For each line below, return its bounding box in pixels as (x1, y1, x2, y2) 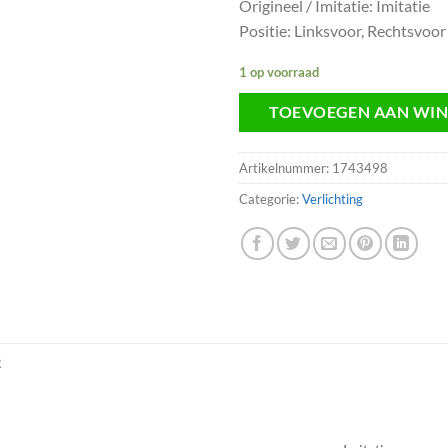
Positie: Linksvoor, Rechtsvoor (239, 21, 446, 41)
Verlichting (302, 191, 363, 208)
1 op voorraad (239, 63, 319, 80)
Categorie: (239, 191, 302, 208)
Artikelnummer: (239, 160, 332, 177)
